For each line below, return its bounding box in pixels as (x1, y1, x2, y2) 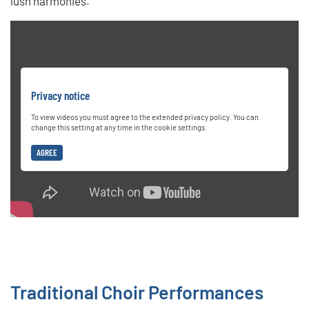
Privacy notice (31, 88, 90, 102)
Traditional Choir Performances (10, 281, 263, 303)
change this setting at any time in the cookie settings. (31, 122, 207, 132)
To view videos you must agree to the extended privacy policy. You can (31, 112, 259, 121)
